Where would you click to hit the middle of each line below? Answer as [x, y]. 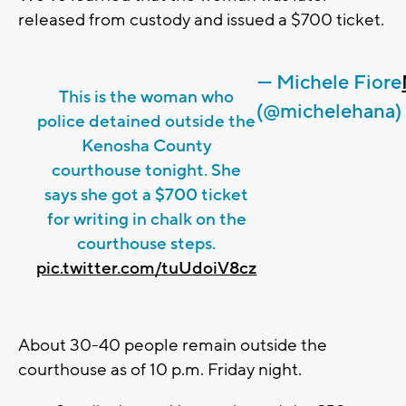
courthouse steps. [147, 243]
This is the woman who [147, 97]
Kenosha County [146, 145]
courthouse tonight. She [147, 170]
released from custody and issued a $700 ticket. [203, 19]
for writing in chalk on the [146, 219]
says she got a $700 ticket [147, 194]
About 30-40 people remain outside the [173, 345]
